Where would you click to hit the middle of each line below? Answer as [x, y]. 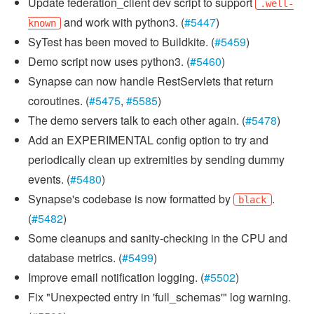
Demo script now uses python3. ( [109, 61]
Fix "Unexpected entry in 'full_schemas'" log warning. [159, 296]
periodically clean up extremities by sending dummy [156, 159]
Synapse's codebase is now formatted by [131, 198]
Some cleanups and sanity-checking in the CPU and [158, 238]
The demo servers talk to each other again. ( [137, 120]
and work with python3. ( [123, 22]
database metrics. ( [75, 257]
